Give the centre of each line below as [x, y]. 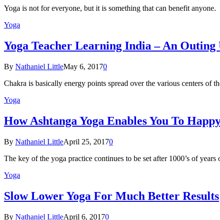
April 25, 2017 [86, 141]
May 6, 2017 [83, 67]
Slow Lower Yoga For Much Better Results [111, 196]
